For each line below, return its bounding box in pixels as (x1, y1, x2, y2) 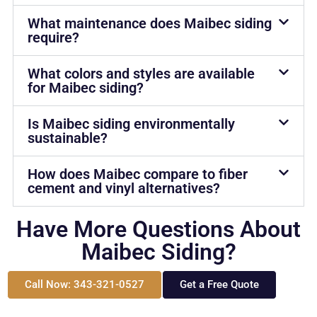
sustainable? (27, 129, 108, 146)
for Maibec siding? (27, 79, 144, 96)
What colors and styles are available (27, 64, 255, 82)
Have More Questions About (16, 216, 301, 243)
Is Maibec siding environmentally (27, 115, 235, 132)
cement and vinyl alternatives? (27, 179, 220, 197)
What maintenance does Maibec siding (27, 14, 272, 32)
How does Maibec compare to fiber (27, 165, 248, 183)
